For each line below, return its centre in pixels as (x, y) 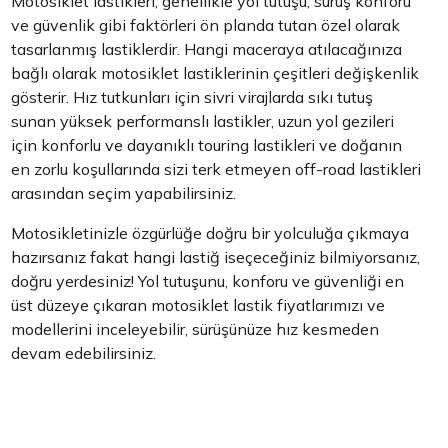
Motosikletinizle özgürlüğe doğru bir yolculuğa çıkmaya (210, 233)
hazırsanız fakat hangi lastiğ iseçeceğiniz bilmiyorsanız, (216, 257)
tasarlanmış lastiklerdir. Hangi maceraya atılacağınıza (207, 49)
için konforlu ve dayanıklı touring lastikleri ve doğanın (207, 145)
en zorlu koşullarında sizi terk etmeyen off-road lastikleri (216, 169)
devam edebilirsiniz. (84, 353)
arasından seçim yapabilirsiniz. (124, 193)
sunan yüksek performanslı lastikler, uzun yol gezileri (203, 121)
